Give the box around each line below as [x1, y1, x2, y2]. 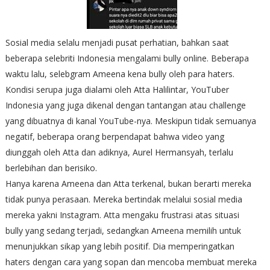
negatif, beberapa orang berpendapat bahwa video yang [5, 130, 224, 142]
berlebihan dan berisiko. [5, 162, 97, 174]
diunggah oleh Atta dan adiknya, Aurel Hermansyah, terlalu [5, 146, 233, 158]
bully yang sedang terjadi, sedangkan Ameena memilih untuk [5, 224, 241, 236]
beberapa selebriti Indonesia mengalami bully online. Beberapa [5, 52, 249, 64]
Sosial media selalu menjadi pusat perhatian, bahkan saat [5, 36, 229, 48]
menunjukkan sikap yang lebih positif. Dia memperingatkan [5, 240, 234, 252]
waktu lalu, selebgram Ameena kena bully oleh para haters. [5, 67, 234, 80]
